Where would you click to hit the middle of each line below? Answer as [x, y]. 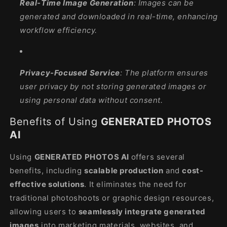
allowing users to [43, 211]
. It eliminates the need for [136, 184]
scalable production [124, 170]
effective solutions [47, 184]
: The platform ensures [164, 72]
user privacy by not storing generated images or [113, 86]
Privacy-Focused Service [70, 72]
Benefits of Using [55, 122]
